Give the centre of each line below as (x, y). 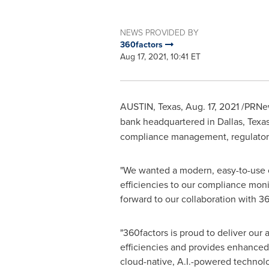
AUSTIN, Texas (150, 106)
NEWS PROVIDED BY (159, 32)
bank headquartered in (168, 121)
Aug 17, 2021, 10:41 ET (160, 56)
